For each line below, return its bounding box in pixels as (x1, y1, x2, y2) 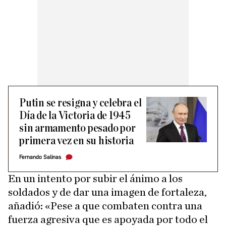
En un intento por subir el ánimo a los (8, 173, 183, 185)
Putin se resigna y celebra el (19, 97, 142, 109)
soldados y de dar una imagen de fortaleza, (8, 187, 207, 198)
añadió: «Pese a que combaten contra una (8, 200, 202, 212)
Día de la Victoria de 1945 (19, 110, 131, 122)
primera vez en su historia (19, 135, 134, 147)
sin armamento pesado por (19, 123, 136, 135)
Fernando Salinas (19, 154, 61, 161)
